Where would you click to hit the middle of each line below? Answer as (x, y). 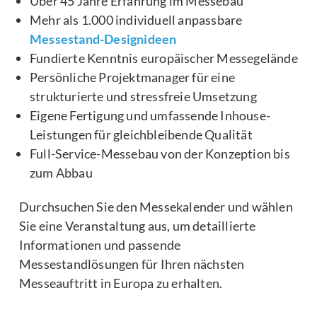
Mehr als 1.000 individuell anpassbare (136, 19)
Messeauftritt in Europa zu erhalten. (121, 283)
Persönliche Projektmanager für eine (132, 77)
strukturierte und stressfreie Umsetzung (143, 96)
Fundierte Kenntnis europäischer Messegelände (164, 58)
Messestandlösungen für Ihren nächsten (132, 264)
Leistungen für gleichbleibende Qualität (141, 134)
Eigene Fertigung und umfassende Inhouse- (150, 115)
